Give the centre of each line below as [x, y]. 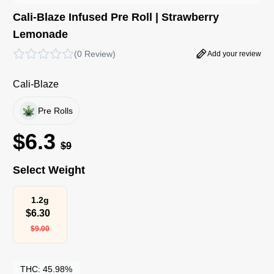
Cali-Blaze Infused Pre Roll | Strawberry [116, 17]
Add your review [235, 54]
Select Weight [49, 170]
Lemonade [40, 35]
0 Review [94, 54]
